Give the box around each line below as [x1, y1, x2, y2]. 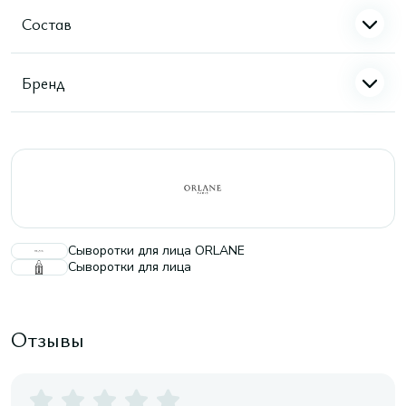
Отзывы [11, 324, 84, 353]
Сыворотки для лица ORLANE [68, 242, 245, 259]
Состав [22, 12, 72, 34]
